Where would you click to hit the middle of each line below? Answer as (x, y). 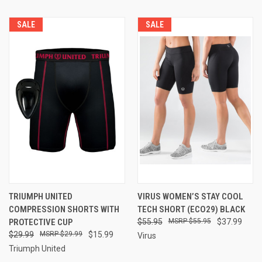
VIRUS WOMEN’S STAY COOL (190, 196)
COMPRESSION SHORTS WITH (64, 209)
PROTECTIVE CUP (41, 222)
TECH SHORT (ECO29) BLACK (191, 209)
